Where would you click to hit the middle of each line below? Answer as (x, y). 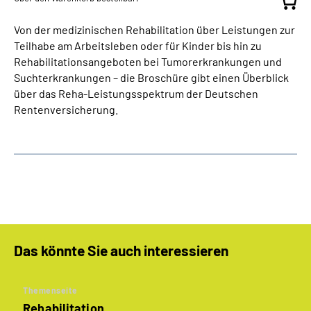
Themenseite (50, 290)
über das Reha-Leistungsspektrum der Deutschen (136, 93)
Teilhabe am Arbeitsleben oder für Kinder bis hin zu (138, 45)
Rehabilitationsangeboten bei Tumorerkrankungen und (148, 61)
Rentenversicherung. (66, 109)
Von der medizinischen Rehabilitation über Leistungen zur (154, 30)
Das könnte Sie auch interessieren (121, 250)
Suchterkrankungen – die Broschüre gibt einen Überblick (151, 77)
